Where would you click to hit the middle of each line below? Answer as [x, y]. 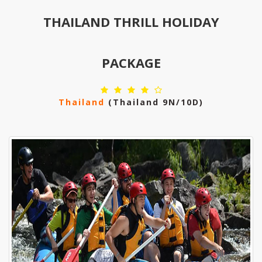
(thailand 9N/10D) [154, 102]
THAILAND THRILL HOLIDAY [131, 22]
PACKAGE [131, 63]
